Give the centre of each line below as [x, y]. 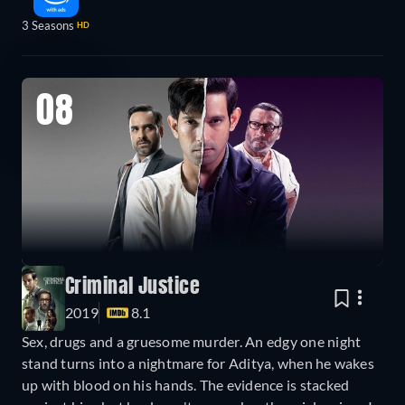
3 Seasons [48, 26]
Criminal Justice [133, 288]
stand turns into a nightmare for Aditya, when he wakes [198, 363]
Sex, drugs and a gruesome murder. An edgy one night [192, 342]
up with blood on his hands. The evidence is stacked [186, 385]
